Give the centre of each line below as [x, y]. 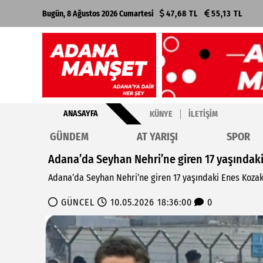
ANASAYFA [80, 114]
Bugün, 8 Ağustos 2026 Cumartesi [98, 14]
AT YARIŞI [158, 137]
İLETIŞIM [203, 114]
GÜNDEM [69, 137]
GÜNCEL [78, 202]
